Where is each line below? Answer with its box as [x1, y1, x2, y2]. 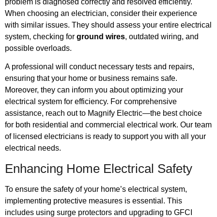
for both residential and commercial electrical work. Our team [5, 121, 212, 129]
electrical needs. [5, 144, 61, 153]
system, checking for [5, 32, 77, 41]
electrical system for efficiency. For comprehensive [5, 97, 177, 106]
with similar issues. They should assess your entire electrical [5, 20, 212, 29]
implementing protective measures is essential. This [5, 196, 182, 205]
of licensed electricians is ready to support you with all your [5, 132, 206, 141]
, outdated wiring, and [125, 32, 199, 41]
